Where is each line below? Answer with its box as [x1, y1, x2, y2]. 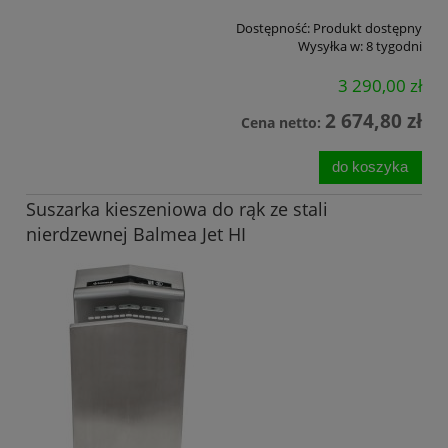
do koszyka [332, 158, 409, 176]
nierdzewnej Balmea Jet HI [26, 222, 246, 247]
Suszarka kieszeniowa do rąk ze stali [26, 197, 328, 222]
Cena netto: [241, 112, 325, 132]
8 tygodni [366, 37, 422, 56]
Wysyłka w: [298, 37, 363, 56]
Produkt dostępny [313, 19, 422, 38]
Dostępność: [236, 19, 310, 38]
